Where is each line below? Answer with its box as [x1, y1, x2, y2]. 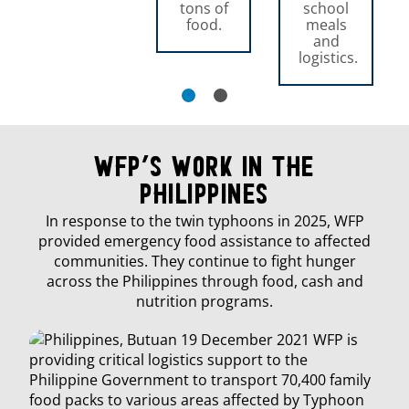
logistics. [299, 47, 359, 68]
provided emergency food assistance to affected [38, 230, 371, 251]
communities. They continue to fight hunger [53, 250, 356, 271]
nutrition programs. [136, 290, 273, 311]
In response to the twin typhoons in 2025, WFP [45, 210, 364, 231]
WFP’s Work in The [94, 154, 315, 184]
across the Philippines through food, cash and [46, 270, 363, 291]
